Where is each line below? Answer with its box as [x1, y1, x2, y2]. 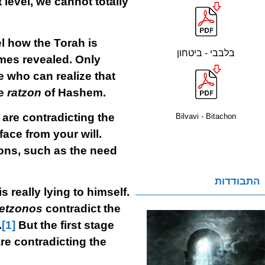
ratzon [7, 86, 44, 99]
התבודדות [215, 176, 260, 187]
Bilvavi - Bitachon [176, 112, 236, 121]
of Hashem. [44, 86, 106, 99]
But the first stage [15, 219, 114, 231]
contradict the [42, 202, 121, 215]
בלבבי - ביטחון [177, 48, 235, 58]
